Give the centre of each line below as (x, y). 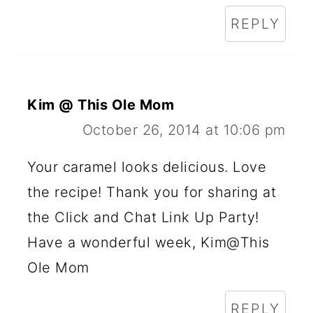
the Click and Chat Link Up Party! (143, 217)
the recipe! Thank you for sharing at (152, 192)
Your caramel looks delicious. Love (147, 167)
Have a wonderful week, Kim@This (148, 242)
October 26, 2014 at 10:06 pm (184, 130)
